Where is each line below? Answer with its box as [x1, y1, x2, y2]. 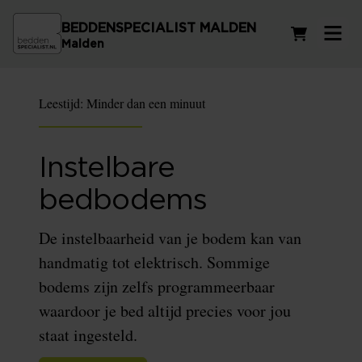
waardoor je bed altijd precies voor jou [39, 300, 291, 322]
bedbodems [39, 186, 207, 215]
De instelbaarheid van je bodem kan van [39, 227, 301, 249]
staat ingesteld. [39, 324, 137, 346]
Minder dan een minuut [86, 95, 205, 112]
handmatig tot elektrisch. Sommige [39, 251, 270, 273]
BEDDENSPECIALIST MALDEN [61, 22, 256, 36]
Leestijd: [39, 95, 86, 112]
